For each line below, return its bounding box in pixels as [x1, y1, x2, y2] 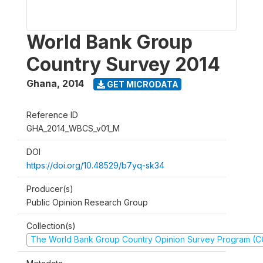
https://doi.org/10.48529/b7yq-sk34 [26, 160, 164, 170]
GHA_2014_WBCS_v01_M [26, 123, 120, 133]
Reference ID [26, 110, 78, 120]
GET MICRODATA [104, 79, 178, 89]
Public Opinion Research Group [26, 197, 148, 207]
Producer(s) [26, 184, 73, 194]
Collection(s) [26, 221, 76, 231]
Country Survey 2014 [26, 53, 220, 76]
